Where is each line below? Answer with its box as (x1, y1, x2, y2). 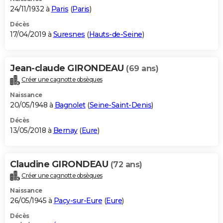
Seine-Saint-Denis (89, 100, 151, 110)
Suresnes (53, 29, 85, 39)
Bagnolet (54, 100, 86, 110)
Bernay (53, 125, 78, 135)
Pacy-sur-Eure (53, 196, 102, 206)
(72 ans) (110, 159, 142, 169)
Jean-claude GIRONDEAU (10, 62, 126, 74)
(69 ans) (126, 63, 158, 73)
